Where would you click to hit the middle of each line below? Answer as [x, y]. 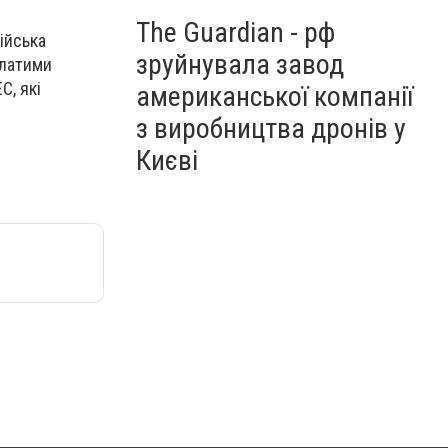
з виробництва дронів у [271, 128]
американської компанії [274, 96]
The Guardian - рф [235, 32]
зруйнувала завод [240, 64]
